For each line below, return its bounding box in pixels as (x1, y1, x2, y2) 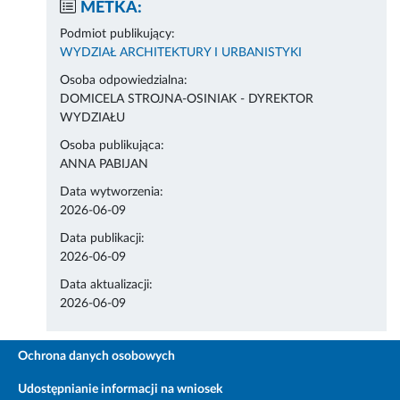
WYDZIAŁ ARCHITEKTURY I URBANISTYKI (60, 46, 303, 60)
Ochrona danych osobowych (18, 350, 175, 363)
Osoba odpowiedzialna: (60, 74, 188, 87)
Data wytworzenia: (60, 186, 164, 199)
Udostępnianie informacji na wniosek (18, 383, 222, 396)
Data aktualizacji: (60, 279, 154, 292)
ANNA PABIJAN (60, 158, 149, 171)
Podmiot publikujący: (60, 28, 176, 41)
